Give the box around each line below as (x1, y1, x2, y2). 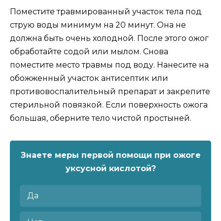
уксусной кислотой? (65, 164, 156, 174)
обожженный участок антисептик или (10, 74, 168, 83)
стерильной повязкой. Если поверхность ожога (10, 100, 208, 110)
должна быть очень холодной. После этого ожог (10, 34, 209, 43)
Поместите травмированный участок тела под (10, 7, 202, 17)
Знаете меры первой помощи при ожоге (20, 150, 201, 160)
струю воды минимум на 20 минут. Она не (10, 20, 186, 30)
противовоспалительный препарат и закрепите (10, 87, 210, 97)
